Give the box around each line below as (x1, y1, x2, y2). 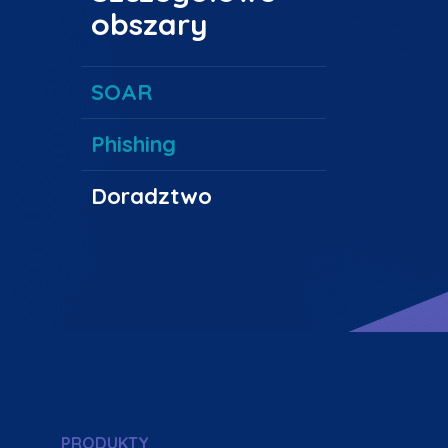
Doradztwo (91, 182, 212, 211)
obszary (91, 5, 208, 44)
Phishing (91, 130, 176, 159)
